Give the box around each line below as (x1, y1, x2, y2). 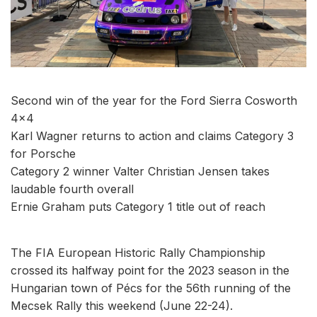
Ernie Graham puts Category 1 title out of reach (11, 199, 265, 214)
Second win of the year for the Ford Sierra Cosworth (11, 93, 297, 108)
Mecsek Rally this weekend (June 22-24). (11, 298, 233, 313)
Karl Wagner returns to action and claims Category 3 (11, 128, 294, 143)
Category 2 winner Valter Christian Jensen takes (11, 163, 270, 178)
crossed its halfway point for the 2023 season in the (11, 263, 289, 277)
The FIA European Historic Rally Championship (11, 245, 265, 260)
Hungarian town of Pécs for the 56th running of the (11, 280, 291, 295)
